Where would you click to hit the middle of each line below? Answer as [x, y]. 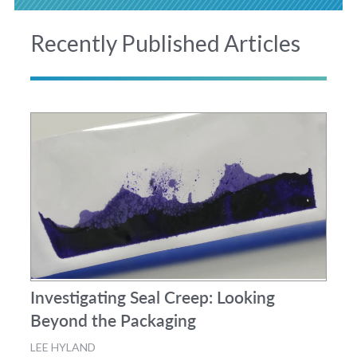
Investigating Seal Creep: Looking [152, 296]
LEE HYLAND [63, 347]
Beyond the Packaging [113, 320]
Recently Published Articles [165, 43]
